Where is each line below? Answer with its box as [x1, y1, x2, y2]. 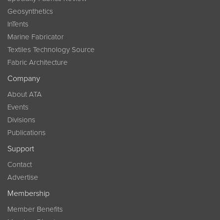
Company [7, 74, 40, 83]
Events [7, 103, 28, 111]
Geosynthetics [7, 7, 53, 16]
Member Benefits [7, 205, 63, 214]
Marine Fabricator [7, 32, 64, 41]
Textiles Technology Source [7, 45, 95, 54]
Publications [7, 128, 46, 137]
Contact [7, 160, 32, 169]
